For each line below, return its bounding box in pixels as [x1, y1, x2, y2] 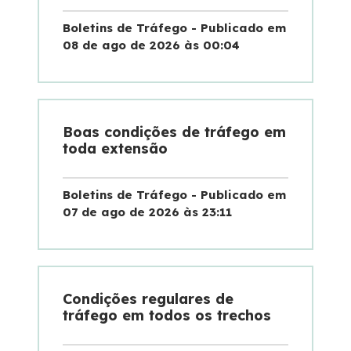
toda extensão [63, 139, 168, 157]
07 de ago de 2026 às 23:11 [63, 204, 232, 219]
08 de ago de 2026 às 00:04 [63, 37, 240, 52]
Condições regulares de [63, 289, 233, 308]
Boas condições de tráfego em [63, 122, 286, 141]
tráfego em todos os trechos [63, 306, 271, 324]
